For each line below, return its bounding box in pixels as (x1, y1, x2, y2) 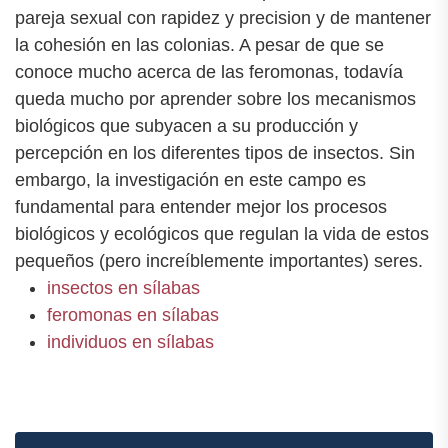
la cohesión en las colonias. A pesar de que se (15, 35, 384, 56)
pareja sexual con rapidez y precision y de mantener (15, 8, 431, 29)
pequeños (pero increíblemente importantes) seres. (15, 251, 423, 272)
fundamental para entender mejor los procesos (15, 197, 387, 218)
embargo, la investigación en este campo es (15, 170, 366, 191)
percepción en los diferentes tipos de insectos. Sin (15, 143, 415, 164)
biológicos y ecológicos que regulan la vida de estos (15, 224, 429, 245)
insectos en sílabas (47, 278, 200, 299)
